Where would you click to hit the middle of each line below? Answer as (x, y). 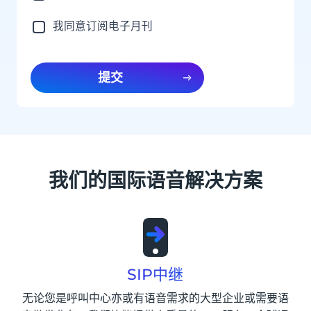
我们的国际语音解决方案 (155, 181)
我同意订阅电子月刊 (103, 27)
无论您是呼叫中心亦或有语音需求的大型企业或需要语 (155, 299)
